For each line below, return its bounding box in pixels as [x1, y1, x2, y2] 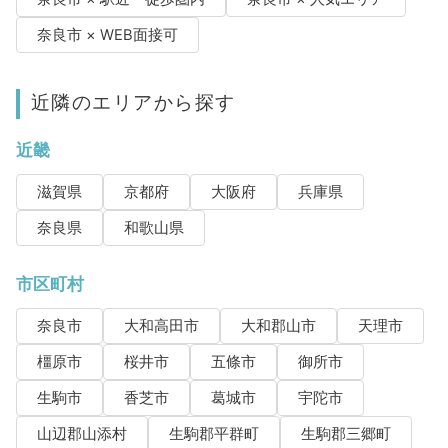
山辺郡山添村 [36, 425, 127, 444]
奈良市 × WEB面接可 [36, 26, 178, 45]
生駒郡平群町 [168, 425, 259, 444]
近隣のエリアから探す [30, 90, 236, 115]
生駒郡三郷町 [300, 425, 391, 444]
